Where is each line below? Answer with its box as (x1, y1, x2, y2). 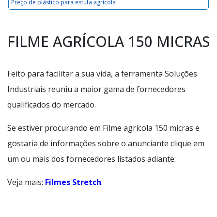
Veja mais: (7, 177, 45, 187)
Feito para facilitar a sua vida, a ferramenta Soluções (7, 68, 197, 79)
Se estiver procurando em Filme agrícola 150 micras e (7, 123, 200, 133)
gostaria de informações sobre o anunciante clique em (7, 138, 204, 149)
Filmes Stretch (45, 177, 101, 187)
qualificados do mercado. (7, 99, 96, 110)
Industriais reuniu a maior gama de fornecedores (7, 84, 186, 94)
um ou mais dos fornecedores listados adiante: (7, 154, 176, 164)
